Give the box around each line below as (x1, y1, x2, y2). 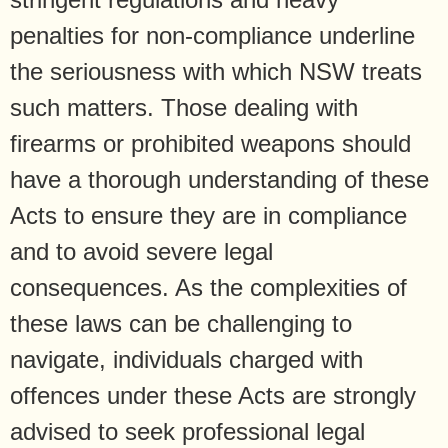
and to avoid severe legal (10, 237, 273, 265)
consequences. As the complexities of (10, 273, 407, 301)
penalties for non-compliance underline (10, 21, 415, 49)
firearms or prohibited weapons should (10, 129, 411, 157)
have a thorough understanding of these (10, 165, 429, 193)
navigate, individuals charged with (10, 345, 363, 373)
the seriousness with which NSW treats (10, 57, 422, 85)
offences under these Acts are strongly (10, 381, 416, 409)
